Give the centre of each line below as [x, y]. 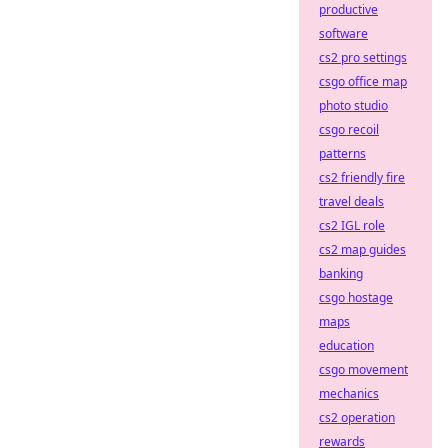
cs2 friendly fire [362, 177]
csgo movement [363, 369]
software [343, 33]
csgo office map [363, 81]
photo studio [353, 105]
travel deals [351, 201]
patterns [342, 153]
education [346, 345]
